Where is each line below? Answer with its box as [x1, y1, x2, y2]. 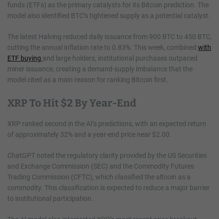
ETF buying [7, 54, 43, 62]
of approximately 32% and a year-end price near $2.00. [7, 130, 172, 138]
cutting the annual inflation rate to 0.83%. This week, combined [7, 43, 198, 51]
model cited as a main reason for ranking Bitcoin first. [7, 75, 168, 84]
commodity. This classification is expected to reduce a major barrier [7, 183, 210, 192]
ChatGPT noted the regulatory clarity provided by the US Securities [7, 151, 207, 159]
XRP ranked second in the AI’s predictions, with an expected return [7, 119, 206, 128]
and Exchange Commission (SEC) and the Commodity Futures [7, 162, 194, 170]
